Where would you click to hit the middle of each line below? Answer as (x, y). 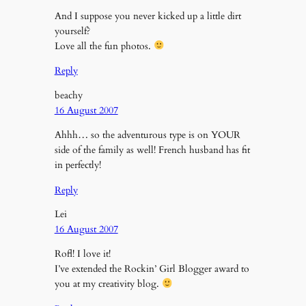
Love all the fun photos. (104, 46)
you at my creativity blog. (108, 284)
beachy (68, 95)
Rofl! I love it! (82, 254)
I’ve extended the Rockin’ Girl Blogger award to (152, 269)
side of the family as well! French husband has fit (152, 150)
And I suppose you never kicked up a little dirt (148, 16)
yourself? (72, 31)
